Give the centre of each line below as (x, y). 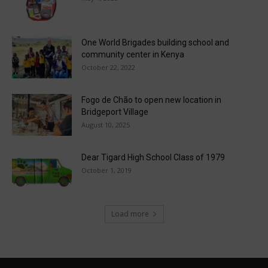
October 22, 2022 (108, 68)
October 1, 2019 (106, 170)
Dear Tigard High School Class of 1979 (153, 158)
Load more (130, 214)
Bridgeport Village (115, 112)
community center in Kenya (133, 55)
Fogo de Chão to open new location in (151, 100)
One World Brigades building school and (155, 43)
